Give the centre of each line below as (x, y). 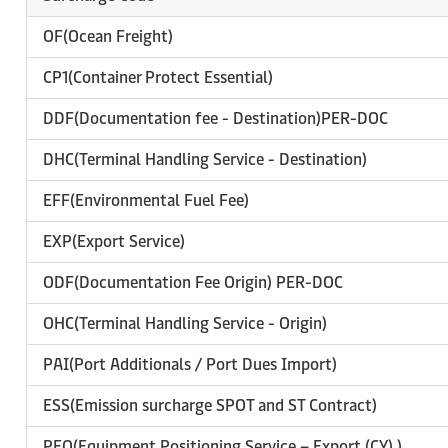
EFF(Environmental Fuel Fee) (146, 200)
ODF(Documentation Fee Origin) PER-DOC (193, 282)
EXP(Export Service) (114, 241)
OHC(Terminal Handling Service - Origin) (185, 323)
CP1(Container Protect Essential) (158, 77)
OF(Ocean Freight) (108, 36)
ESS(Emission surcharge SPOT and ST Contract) (210, 405)
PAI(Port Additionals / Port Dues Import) (190, 364)
